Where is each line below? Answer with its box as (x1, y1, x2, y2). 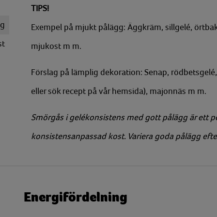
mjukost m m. (31, 41, 81, 51)
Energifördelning (24, 189, 127, 205)
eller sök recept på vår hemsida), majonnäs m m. (31, 86, 206, 96)
